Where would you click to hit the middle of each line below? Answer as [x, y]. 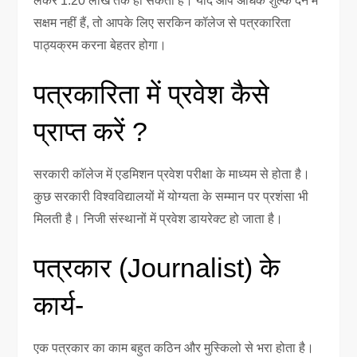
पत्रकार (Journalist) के [157, 267]
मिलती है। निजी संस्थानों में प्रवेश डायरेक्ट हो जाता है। [159, 218]
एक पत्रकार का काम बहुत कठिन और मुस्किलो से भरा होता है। [174, 347]
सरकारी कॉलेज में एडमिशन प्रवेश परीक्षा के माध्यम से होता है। [172, 174]
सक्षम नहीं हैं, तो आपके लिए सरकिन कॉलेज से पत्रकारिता [163, 22]
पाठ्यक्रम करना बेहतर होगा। [100, 45]
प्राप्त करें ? [91, 131]
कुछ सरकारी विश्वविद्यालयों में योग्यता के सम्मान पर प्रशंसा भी [171, 196]
